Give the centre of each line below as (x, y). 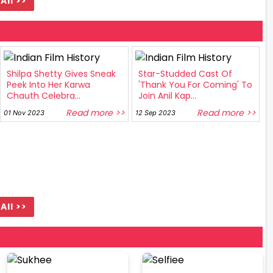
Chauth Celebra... (44, 96)
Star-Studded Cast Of (185, 74)
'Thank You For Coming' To (195, 85)
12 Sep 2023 (155, 113)
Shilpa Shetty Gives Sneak (61, 74)
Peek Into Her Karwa (48, 85)
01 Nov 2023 (24, 113)
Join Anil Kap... (167, 96)
